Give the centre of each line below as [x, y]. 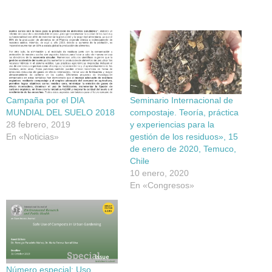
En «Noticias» [32, 137]
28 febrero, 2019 [38, 125]
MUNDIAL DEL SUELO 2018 [60, 113]
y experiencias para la [172, 125]
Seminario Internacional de [182, 100]
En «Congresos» [162, 185]
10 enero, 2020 [159, 173]
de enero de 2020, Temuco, [183, 149]
